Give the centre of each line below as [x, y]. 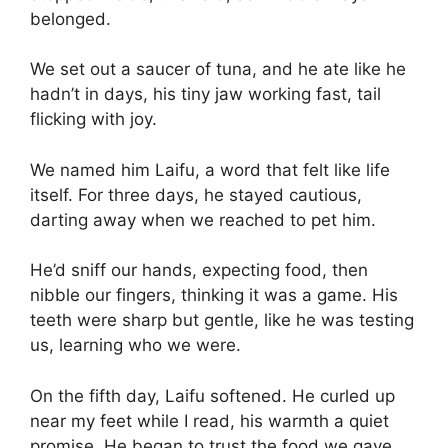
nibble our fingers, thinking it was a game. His [214, 295]
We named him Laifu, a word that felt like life [210, 169]
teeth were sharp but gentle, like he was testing [222, 320]
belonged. [70, 18]
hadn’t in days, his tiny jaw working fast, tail [205, 94]
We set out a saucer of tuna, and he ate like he [218, 69]
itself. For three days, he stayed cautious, [196, 194]
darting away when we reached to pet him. [203, 219]
